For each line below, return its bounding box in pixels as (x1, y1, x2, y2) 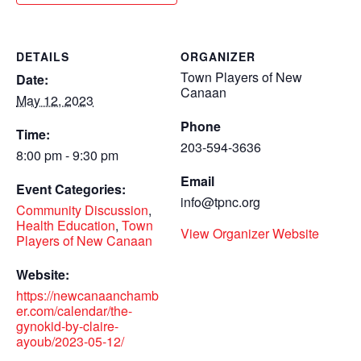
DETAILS (16, 48, 69, 64)
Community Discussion (16, 200, 148, 219)
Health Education (16, 215, 115, 234)
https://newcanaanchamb (16, 285, 159, 305)
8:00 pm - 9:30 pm (16, 145, 118, 164)
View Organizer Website (180, 223, 319, 243)
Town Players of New (180, 67, 302, 86)
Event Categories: (16, 179, 126, 198)
